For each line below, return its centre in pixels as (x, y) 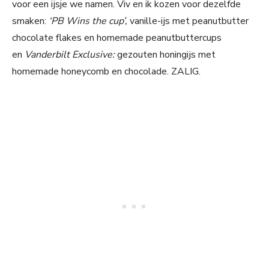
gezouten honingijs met (166, 55)
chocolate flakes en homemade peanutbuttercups (117, 38)
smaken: (30, 21)
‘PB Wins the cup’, (89, 21)
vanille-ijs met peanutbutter (189, 21)
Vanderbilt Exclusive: (71, 55)
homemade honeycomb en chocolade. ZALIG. (106, 72)
